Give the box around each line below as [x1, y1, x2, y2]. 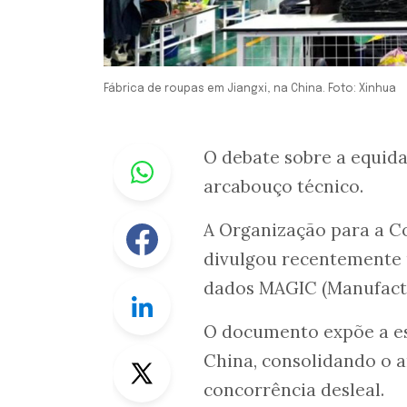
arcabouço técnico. [203, 175, 363, 198]
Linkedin [171, 278, 229, 299]
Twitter [171, 345, 220, 366]
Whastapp [171, 144, 241, 164]
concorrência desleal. [203, 379, 384, 402]
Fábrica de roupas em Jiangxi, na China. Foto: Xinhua [104, 84, 396, 95]
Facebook [171, 211, 237, 232]
